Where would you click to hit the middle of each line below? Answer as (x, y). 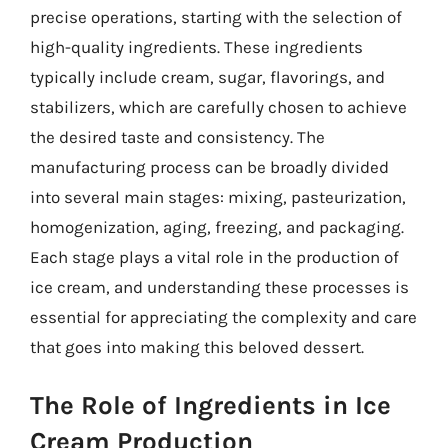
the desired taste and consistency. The (177, 137)
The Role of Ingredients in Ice (210, 405)
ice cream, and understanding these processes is (219, 287)
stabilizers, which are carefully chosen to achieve (218, 107)
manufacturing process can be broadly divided (209, 167)
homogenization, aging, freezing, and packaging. (217, 227)
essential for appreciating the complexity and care (223, 317)
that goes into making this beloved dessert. (197, 347)
